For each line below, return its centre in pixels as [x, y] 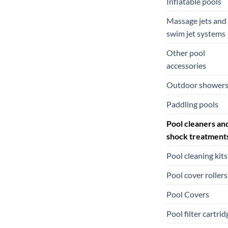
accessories [186, 65]
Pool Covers [188, 194]
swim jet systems [196, 33]
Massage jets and [196, 20]
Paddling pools [192, 104]
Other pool [186, 52]
